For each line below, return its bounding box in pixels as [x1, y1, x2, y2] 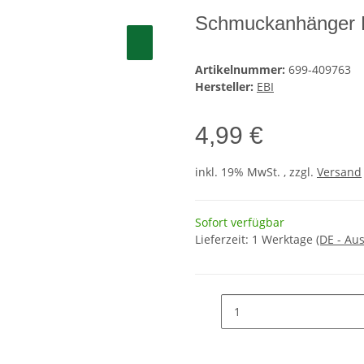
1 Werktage [252, 231, 316, 247]
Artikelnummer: [195, 61, 288, 77]
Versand [317, 163, 362, 180]
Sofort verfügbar [195, 214, 284, 230]
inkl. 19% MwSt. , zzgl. [195, 163, 317, 180]
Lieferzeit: [195, 231, 252, 247]
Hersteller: [195, 78, 253, 94]
